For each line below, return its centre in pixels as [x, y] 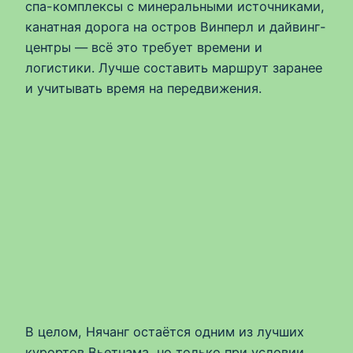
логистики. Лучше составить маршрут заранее [174, 68]
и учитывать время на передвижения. [143, 89]
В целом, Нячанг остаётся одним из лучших [165, 331]
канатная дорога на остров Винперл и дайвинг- [176, 27]
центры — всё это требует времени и [144, 48]
